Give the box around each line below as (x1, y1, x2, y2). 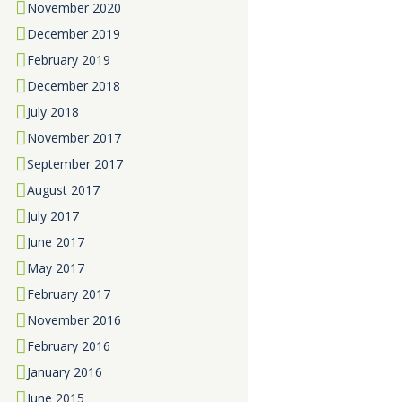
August (26, 181, 71, 199)
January (26, 363, 74, 381)
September (26, 155, 94, 173)
